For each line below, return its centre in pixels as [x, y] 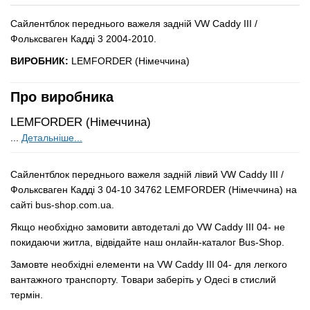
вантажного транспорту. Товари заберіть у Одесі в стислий [143, 280]
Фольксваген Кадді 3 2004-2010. [83, 39]
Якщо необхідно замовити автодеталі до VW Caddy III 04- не [148, 227]
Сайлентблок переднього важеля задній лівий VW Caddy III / [147, 174]
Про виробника [62, 97]
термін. [27, 295]
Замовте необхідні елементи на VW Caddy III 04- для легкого [149, 264]
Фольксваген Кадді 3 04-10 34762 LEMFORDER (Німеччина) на [154, 190]
